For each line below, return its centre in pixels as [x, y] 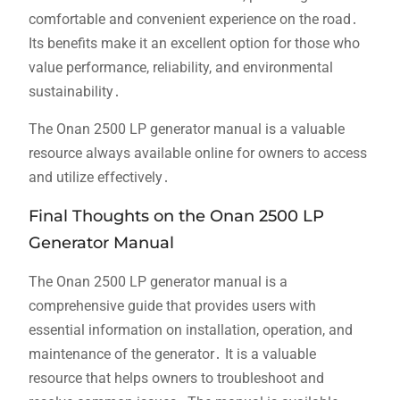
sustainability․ [74, 91]
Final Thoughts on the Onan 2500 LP [176, 216]
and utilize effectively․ [99, 177]
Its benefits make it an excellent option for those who [194, 43]
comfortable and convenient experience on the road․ [193, 19]
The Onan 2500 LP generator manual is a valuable [186, 129]
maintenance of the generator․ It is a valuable [172, 354]
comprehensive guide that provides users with [172, 305]
